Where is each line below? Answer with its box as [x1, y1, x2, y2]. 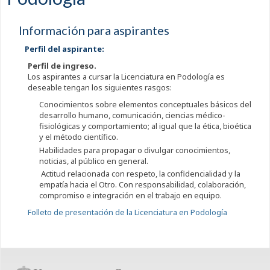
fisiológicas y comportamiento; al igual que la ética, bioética [39, 121, 251, 132]
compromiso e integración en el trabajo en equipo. [39, 189, 222, 201]
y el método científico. [39, 131, 118, 143]
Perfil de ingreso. [27, 60, 96, 72]
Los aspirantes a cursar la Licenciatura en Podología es [27, 71, 225, 83]
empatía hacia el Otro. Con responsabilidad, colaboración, [39, 178, 246, 190]
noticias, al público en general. [39, 155, 148, 166]
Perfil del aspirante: [24, 43, 106, 55]
